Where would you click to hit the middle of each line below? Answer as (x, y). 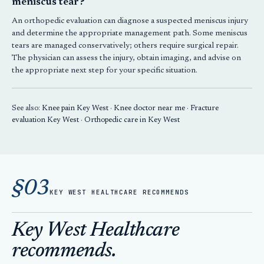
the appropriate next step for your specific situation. (105, 71)
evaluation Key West (45, 120)
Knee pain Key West (75, 108)
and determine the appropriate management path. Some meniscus (130, 34)
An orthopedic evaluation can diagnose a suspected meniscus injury (130, 21)
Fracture (204, 108)
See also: (27, 108)
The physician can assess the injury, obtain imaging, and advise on (126, 58)
